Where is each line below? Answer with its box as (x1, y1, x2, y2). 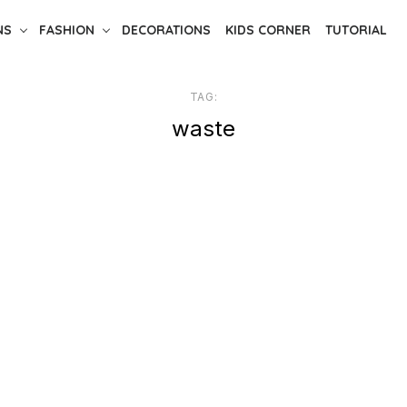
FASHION (38, 22, 94, 38)
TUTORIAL (324, 22, 387, 38)
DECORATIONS (121, 22, 211, 38)
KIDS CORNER (224, 22, 311, 38)
